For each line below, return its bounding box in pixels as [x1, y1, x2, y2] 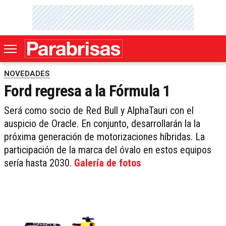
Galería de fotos [74, 157, 141, 169]
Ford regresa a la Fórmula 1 [4, 81, 171, 101]
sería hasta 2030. [4, 157, 74, 169]
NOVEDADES [4, 69, 50, 79]
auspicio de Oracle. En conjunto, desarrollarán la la [4, 118, 200, 130]
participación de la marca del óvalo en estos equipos [4, 144, 211, 156]
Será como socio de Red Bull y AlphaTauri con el [4, 104, 194, 117]
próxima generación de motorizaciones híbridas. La [4, 131, 205, 143]
